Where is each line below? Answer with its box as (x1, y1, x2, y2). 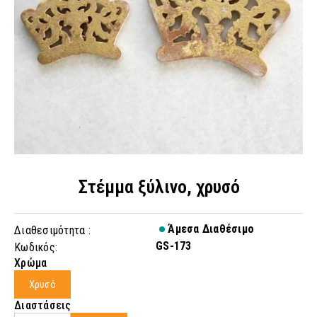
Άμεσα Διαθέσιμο (165, 222, 254, 236)
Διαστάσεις (14, 299, 71, 312)
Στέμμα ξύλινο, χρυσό (77, 176, 240, 197)
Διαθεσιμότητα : (14, 224, 91, 237)
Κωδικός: (14, 241, 57, 254)
